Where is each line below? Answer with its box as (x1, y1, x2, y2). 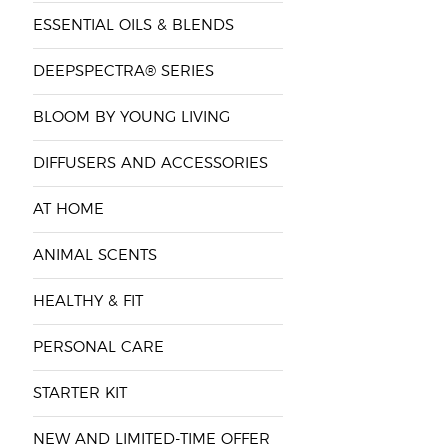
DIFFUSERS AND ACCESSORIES (32, 156, 268, 171)
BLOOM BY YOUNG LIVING (32, 110, 230, 125)
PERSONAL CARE (32, 340, 164, 355)
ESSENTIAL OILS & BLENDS (32, 18, 234, 33)
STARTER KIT (32, 386, 127, 401)
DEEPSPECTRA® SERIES (32, 64, 214, 79)
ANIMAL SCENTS (32, 248, 157, 263)
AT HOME (32, 202, 104, 217)
